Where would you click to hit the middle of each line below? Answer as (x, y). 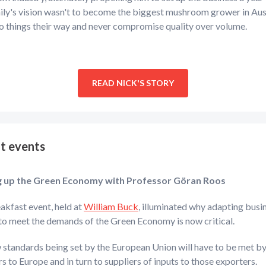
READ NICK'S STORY (133, 83)
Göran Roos (199, 180)
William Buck (111, 206)
